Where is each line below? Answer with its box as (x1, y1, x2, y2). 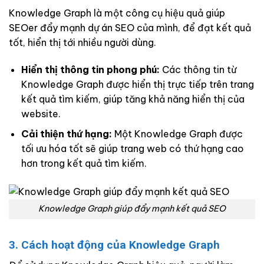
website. (21, 107, 61, 120)
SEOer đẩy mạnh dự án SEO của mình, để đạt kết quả (9, 22, 251, 34)
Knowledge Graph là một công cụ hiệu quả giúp (9, 7, 225, 19)
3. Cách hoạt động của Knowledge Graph (9, 238, 220, 252)
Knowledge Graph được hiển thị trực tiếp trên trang (21, 78, 254, 90)
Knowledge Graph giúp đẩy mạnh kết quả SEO (38, 203, 226, 214)
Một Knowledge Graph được (111, 128, 243, 140)
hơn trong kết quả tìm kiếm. (21, 157, 147, 170)
